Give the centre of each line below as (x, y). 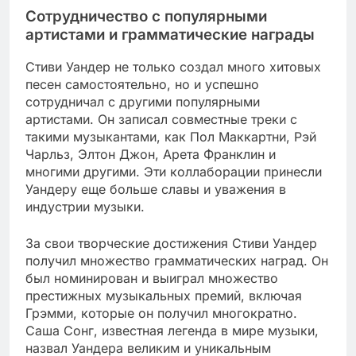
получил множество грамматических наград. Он (177, 261)
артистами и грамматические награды (170, 34)
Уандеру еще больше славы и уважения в (156, 190)
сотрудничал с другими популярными (143, 102)
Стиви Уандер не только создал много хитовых (173, 67)
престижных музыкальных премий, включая (164, 296)
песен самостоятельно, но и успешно (142, 85)
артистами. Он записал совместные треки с (161, 120)
